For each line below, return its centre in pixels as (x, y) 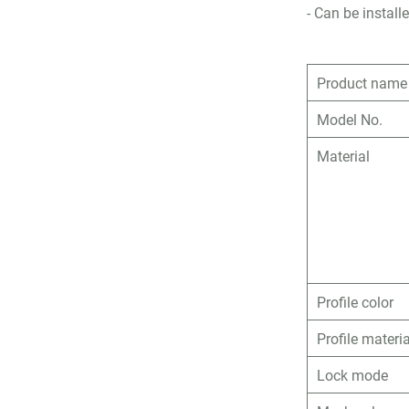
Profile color (356, 302)
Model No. (350, 119)
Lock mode (353, 375)
